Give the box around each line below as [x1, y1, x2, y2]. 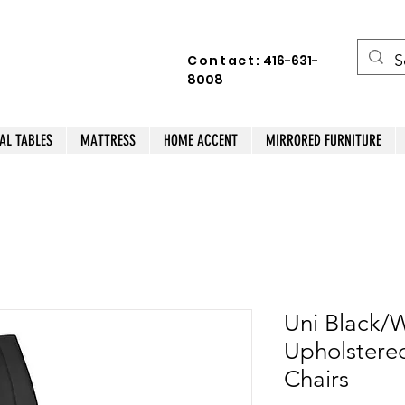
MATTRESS [80, 131, 136, 149]
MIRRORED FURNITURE [266, 131, 381, 149]
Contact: [187, 52, 261, 70]
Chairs [284, 364, 349, 393]
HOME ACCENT [164, 131, 238, 149]
